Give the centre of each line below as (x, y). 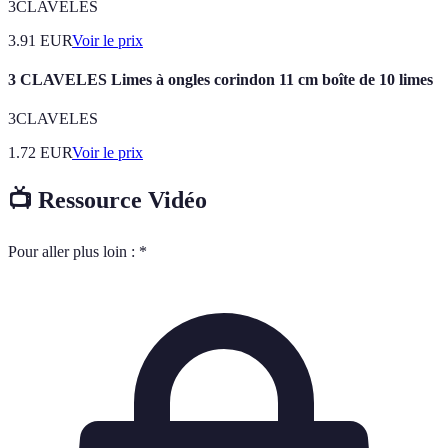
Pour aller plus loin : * (77, 251)
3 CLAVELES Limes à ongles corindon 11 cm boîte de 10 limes (220, 79)
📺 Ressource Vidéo (107, 200)
